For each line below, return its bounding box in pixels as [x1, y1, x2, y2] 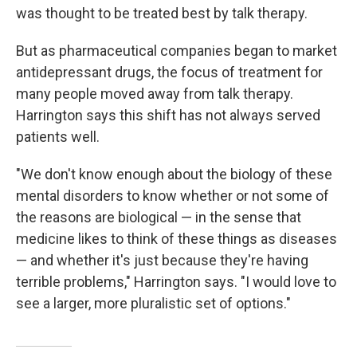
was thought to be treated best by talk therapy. [16, 5, 308, 22]
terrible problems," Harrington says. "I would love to [16, 273, 336, 290]
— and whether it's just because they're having [16, 252, 308, 269]
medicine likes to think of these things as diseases [16, 230, 337, 247]
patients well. [16, 128, 100, 145]
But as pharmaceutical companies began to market [16, 42, 337, 59]
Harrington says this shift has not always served [16, 107, 320, 124]
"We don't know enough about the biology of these [16, 166, 332, 182]
